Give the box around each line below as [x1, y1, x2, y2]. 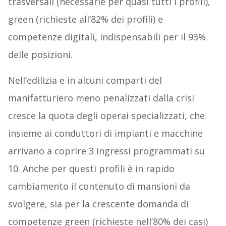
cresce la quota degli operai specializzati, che [8, 109, 205, 122]
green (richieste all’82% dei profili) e [8, 13, 163, 26]
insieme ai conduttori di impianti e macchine [8, 127, 203, 140]
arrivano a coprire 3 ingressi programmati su [8, 145, 205, 157]
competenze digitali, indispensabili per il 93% [8, 31, 206, 43]
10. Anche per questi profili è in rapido [8, 162, 175, 175]
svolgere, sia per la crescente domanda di [8, 198, 189, 210]
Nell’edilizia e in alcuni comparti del [8, 74, 162, 87]
